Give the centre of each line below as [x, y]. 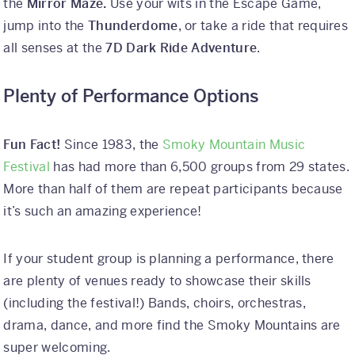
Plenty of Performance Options [132, 97]
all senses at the [55, 48]
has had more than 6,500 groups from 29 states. [200, 167]
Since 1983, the [113, 145]
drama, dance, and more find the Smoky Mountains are [172, 326]
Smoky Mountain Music [234, 145]
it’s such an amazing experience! [103, 212]
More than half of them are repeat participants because [173, 189]
